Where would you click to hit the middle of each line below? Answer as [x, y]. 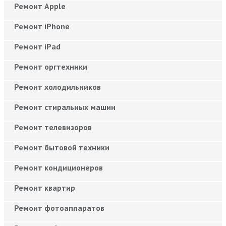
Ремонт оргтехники [51, 66]
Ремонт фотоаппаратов [59, 208]
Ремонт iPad [37, 46]
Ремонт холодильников [58, 87]
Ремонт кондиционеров [59, 167]
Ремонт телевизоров [53, 127]
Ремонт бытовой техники [62, 147]
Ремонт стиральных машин [65, 107]
